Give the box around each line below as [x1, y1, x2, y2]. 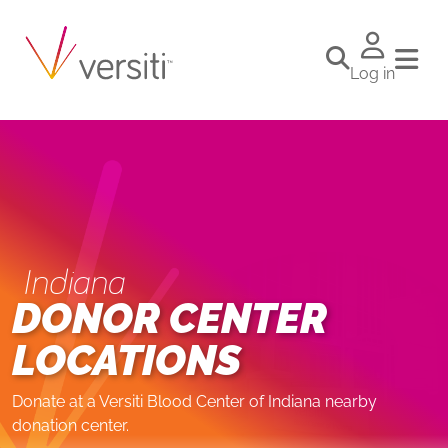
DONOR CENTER [12, 294, 327, 343]
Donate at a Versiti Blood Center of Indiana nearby [12, 392, 377, 411]
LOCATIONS [12, 336, 241, 385]
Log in [350, 64, 395, 83]
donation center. [12, 416, 129, 435]
